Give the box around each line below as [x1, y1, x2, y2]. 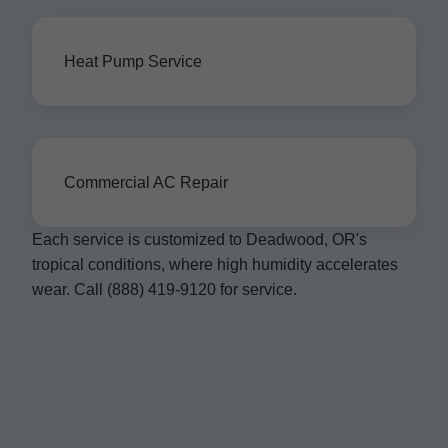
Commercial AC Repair [64, 174, 228, 191]
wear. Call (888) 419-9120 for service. [32, 281, 297, 298]
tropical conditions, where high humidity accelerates [32, 256, 398, 273]
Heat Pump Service [64, 53, 202, 70]
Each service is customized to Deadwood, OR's [32, 231, 367, 248]
